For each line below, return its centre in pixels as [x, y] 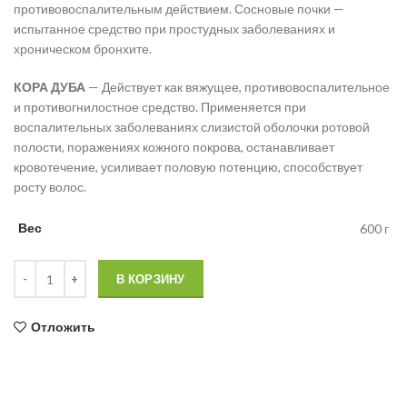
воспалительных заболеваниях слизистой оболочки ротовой [192, 127]
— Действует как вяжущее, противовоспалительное [238, 87]
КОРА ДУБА [50, 87]
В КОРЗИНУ [151, 279]
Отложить [63, 327]
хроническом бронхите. [83, 49]
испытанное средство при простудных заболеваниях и [174, 29]
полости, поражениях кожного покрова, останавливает [174, 147]
